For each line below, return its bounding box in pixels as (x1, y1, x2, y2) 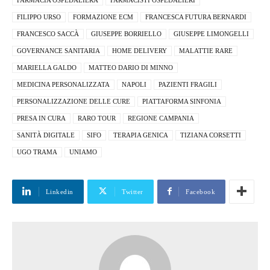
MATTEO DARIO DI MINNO (89, 63, 173, 71)
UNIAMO (69, 148, 97, 155)
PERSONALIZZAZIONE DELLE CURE (17, 97, 130, 105)
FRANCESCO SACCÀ (17, 30, 79, 37)
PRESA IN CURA (17, 114, 66, 122)
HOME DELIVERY (112, 46, 167, 54)
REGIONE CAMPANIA (128, 114, 194, 122)
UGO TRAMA (17, 148, 57, 155)
